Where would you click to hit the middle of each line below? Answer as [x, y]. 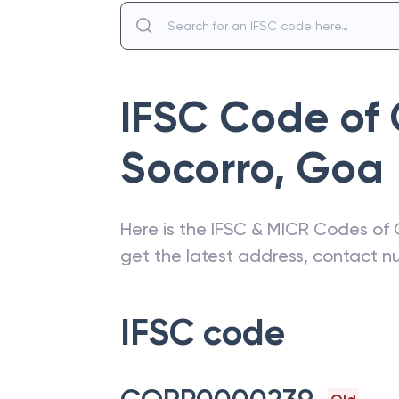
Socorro [197, 168]
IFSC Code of [255, 118]
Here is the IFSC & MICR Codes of [257, 229]
